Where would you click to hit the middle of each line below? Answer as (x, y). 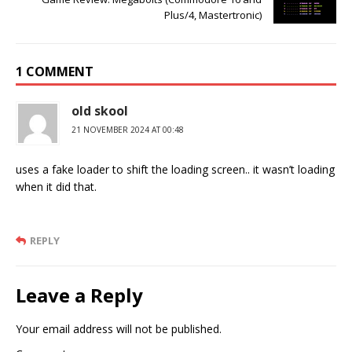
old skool (100, 111)
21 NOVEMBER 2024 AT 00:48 (128, 130)
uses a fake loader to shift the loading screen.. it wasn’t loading (175, 170)
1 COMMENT (55, 72)
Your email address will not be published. (119, 329)
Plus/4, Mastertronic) (213, 15)
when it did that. (56, 187)
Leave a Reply (79, 295)
